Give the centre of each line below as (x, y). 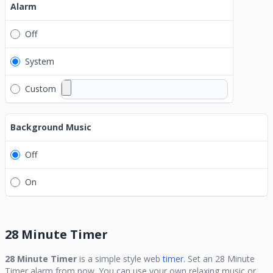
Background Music (51, 127)
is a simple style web (119, 259)
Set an (201, 259)
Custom (41, 89)
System (40, 61)
